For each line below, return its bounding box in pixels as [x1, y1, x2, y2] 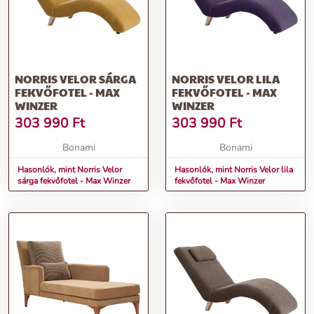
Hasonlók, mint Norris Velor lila [175, 164, 293, 176]
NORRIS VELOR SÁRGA [15, 71, 136, 88]
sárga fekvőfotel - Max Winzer [18, 175, 130, 187]
